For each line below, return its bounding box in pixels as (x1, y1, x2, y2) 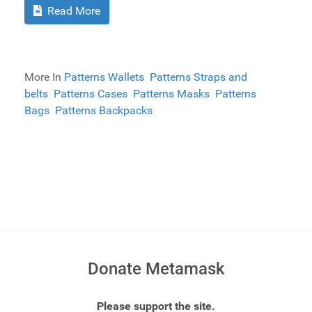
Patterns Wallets (64, 70, 144, 84)
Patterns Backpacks (55, 104, 153, 118)
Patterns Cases (54, 87, 127, 101)
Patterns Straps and (150, 70, 247, 84)
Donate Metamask (87, 259, 225, 279)
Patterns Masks (133, 87, 210, 101)
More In (24, 70, 64, 84)
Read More (45, 4, 100, 18)
